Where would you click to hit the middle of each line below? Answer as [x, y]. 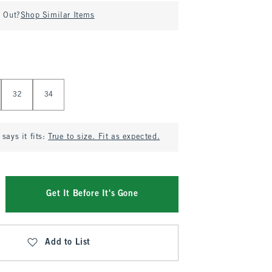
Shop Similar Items [57, 16]
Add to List [68, 243]
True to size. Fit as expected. [104, 137]
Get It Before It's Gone [92, 194]
